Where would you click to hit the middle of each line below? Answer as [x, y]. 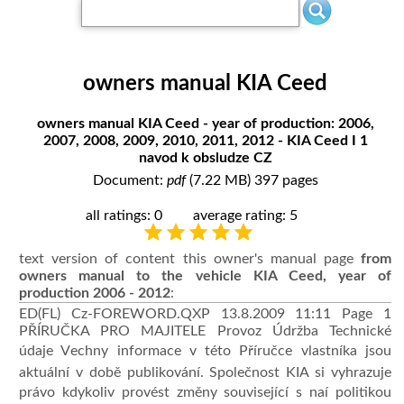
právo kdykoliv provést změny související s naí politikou [205, 392]
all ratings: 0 [126, 215]
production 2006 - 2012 [95, 293]
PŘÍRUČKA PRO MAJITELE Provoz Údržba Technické [205, 331]
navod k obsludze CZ [205, 157]
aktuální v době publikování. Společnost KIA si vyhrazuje [205, 372]
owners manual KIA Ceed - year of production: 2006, [205, 123]
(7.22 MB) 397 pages [252, 180]
